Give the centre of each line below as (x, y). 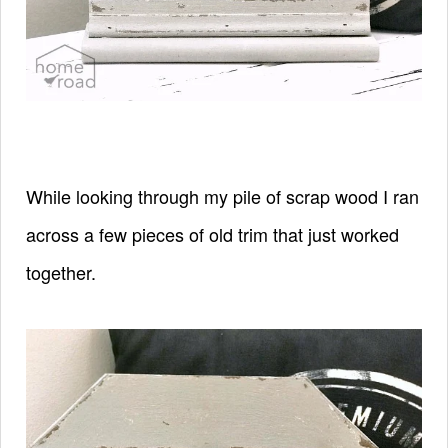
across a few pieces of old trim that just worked (212, 233)
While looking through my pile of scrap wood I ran (222, 195)
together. (63, 271)
